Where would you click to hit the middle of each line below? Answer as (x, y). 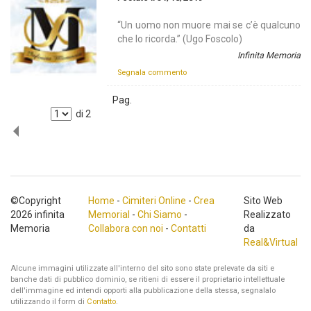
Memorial (109, 214)
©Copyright (36, 200)
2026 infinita (37, 214)
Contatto (101, 301)
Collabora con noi (126, 228)
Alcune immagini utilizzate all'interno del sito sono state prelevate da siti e (142, 268)
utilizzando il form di (49, 301)
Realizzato (267, 214)
